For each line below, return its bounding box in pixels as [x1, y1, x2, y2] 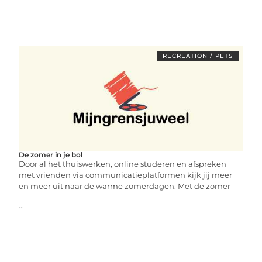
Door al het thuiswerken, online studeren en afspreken [19, 159, 227, 168]
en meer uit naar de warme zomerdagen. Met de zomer [19, 181, 231, 191]
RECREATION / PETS [162, 52, 233, 60]
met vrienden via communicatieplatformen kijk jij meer [19, 170, 233, 180]
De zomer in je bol [19, 150, 83, 159]
